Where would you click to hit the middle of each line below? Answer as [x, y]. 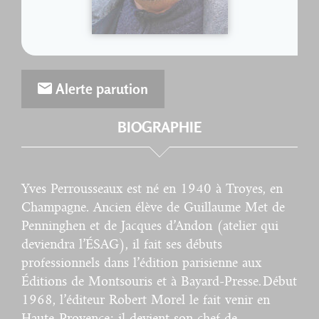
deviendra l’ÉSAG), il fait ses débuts [122, 244]
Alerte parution [100, 89]
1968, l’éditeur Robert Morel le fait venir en [146, 300]
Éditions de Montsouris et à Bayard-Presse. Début [159, 281]
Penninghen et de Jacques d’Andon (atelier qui [150, 226]
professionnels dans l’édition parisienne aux [141, 263]
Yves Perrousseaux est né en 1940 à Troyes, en [152, 189]
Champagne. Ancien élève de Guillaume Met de [153, 207]
